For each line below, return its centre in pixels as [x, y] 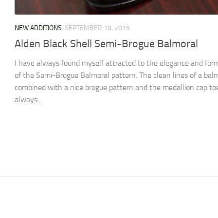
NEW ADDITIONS [38, 28]
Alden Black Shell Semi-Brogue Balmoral [106, 44]
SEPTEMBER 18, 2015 [97, 28]
